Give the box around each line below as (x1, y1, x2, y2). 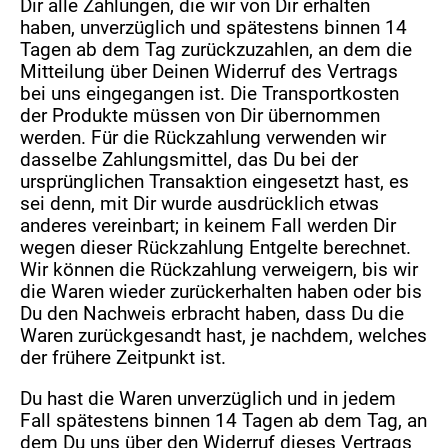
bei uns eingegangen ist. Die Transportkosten (20, 83, 400, 105)
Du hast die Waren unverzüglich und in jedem (20, 388, 397, 410)
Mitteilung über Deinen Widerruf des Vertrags (20, 61, 399, 83)
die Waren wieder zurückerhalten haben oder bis (20, 281, 423, 303)
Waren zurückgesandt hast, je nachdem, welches (20, 325, 428, 347)
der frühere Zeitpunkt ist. (20, 347, 227, 369)
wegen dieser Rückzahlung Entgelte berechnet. (20, 237, 412, 259)
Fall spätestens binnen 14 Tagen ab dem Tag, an (20, 410, 428, 432)
